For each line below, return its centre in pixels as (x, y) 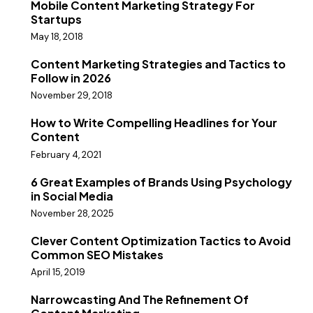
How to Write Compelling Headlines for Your (154, 123)
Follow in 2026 (71, 78)
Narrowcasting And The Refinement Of (140, 299)
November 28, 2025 (72, 213)
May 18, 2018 (57, 37)
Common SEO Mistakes (97, 254)
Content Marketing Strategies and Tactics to (158, 64)
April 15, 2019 (58, 272)
